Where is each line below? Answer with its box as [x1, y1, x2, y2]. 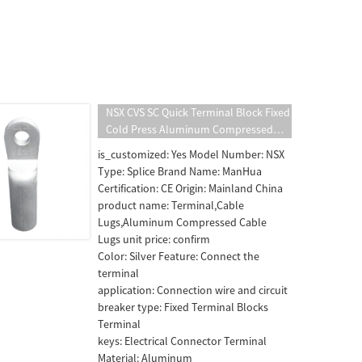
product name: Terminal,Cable [98, 198, 245, 213]
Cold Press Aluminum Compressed [106, 122, 274, 137]
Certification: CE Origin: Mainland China [98, 181, 284, 196]
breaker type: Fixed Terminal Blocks [98, 300, 269, 314]
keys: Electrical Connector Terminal [98, 334, 267, 348]
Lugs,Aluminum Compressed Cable [98, 215, 267, 229]
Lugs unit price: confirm [98, 232, 211, 246]
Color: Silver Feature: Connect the [98, 249, 260, 263]
